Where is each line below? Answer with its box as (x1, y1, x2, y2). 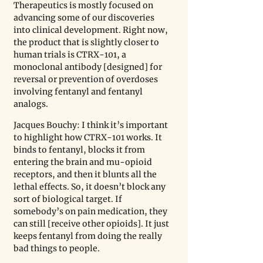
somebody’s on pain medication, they (14, 206, 169, 217)
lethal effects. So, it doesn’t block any (14, 181, 167, 192)
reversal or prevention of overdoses (14, 74, 160, 85)
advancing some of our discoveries (14, 12, 156, 23)
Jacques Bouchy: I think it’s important (14, 120, 170, 130)
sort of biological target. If (14, 194, 124, 204)
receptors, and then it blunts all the (14, 169, 159, 180)
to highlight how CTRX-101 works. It (14, 132, 164, 143)
